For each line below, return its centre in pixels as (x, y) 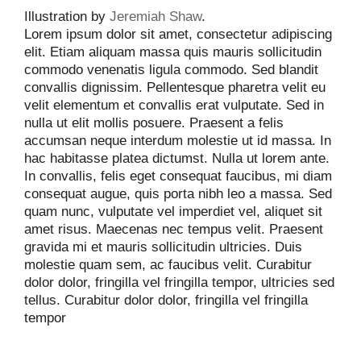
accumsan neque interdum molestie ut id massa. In (178, 141)
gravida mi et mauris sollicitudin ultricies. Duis (163, 247)
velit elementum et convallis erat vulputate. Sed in (174, 105)
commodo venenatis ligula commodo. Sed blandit (171, 70)
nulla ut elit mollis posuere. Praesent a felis (154, 123)
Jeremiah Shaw (156, 17)
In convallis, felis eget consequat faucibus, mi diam (178, 176)
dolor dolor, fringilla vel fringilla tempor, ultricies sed (179, 282)
